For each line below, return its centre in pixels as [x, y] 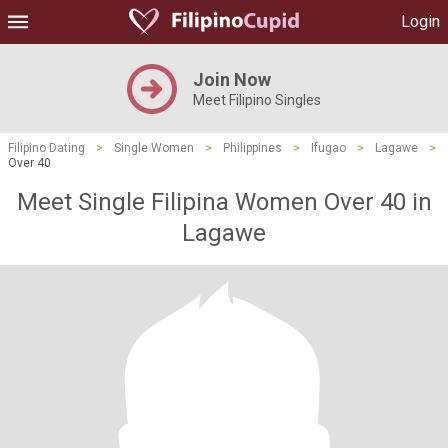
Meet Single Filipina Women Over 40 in [224, 202]
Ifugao [328, 148]
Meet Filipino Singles [257, 100]
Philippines [252, 148]
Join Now [232, 79]
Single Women [154, 148]
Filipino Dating [46, 148]
